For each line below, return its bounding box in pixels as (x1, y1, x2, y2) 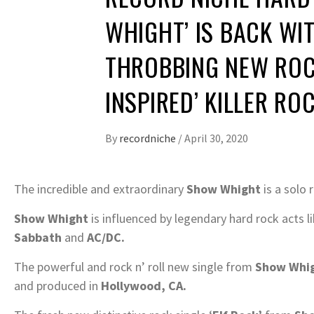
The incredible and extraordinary (14, 180, 186, 197)
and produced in (14, 277, 101, 294)
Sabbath (14, 228, 62, 245)
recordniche (119, 130, 178, 145)
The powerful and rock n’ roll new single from (14, 258, 255, 275)
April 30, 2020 (184, 130, 248, 145)
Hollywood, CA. (101, 277, 186, 294)
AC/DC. (87, 228, 125, 245)
